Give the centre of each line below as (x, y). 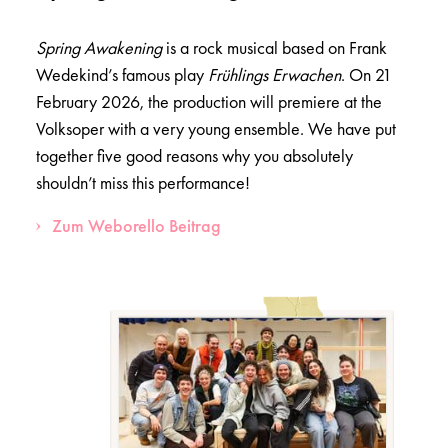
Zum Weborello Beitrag (136, 225)
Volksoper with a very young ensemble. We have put (216, 128)
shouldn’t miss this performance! (143, 182)
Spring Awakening (99, 47)
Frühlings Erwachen (274, 74)
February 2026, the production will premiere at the (209, 101)
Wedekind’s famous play (122, 74)
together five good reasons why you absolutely (194, 155)
